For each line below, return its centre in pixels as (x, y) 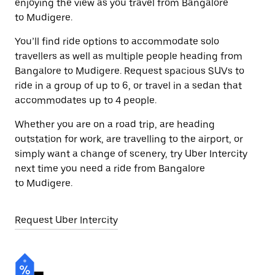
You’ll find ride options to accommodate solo (117, 41)
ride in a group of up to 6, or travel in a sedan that (128, 86)
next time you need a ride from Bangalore (110, 168)
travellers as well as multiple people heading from (129, 56)
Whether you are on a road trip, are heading (115, 124)
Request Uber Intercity (66, 220)
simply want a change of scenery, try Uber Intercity (131, 154)
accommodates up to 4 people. (86, 100)
